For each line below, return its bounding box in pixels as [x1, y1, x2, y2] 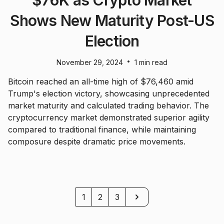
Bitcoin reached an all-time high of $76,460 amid [8, 76, 193, 87]
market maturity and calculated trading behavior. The [8, 100, 209, 111]
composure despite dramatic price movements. [8, 136, 185, 147]
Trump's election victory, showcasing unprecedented [8, 88, 209, 99]
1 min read [134, 58, 167, 67]
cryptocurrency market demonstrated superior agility [8, 112, 209, 123]
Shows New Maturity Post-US [10, 11, 214, 30]
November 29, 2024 [56, 58, 123, 67]
